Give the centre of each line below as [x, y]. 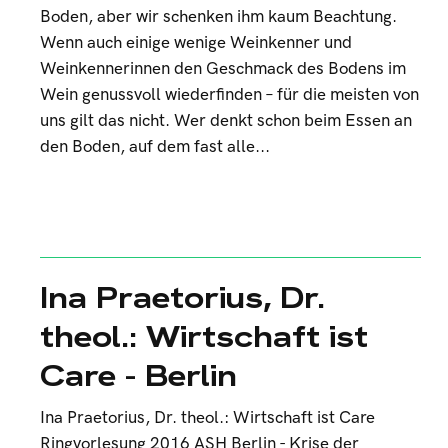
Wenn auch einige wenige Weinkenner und [196, 43]
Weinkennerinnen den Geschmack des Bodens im [223, 69]
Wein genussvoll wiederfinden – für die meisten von [229, 95]
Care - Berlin [138, 375]
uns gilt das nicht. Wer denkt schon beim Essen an [226, 121]
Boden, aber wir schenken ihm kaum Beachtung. [218, 17]
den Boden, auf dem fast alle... [155, 147]
